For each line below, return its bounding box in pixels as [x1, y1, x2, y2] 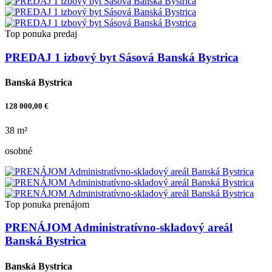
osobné [5, 145, 32, 156]
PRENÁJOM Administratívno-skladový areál [5, 221, 233, 234]
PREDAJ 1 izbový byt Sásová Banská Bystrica [5, 50, 239, 64]
